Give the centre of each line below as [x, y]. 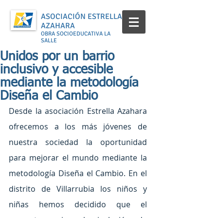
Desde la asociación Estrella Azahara [78, 111]
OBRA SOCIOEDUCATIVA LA [76, 34]
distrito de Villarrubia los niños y [78, 189]
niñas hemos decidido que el [78, 204]
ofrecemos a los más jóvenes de [78, 127]
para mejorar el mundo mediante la [78, 158]
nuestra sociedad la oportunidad [78, 142]
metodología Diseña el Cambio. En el [78, 173]
